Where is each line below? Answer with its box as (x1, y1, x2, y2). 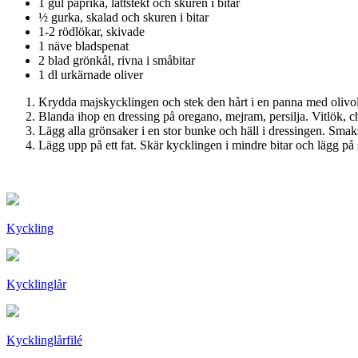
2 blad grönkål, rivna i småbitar (38, 53, 195, 67)
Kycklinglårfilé (6, 332, 82, 347)
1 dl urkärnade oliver (38, 67, 143, 82)
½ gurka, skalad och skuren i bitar (38, 10, 209, 24)
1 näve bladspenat (38, 38, 129, 53)
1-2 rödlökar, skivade (38, 24, 145, 38)
